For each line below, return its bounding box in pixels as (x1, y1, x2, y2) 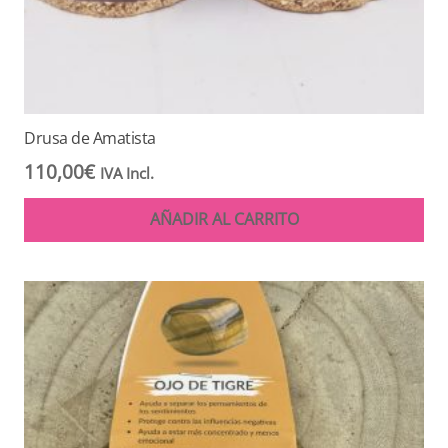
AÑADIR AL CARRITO (149, 208, 299, 231)
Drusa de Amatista (24, 127, 156, 150)
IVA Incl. (100, 162, 154, 184)
